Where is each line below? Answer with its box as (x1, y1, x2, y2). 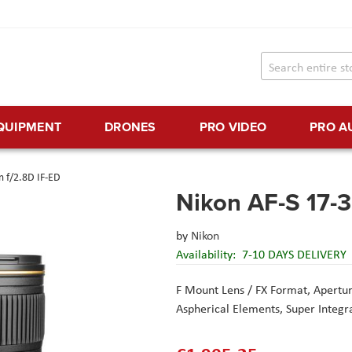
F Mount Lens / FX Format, (176, 281, 313, 299)
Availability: (176, 246, 239, 263)
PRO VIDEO (199, 118, 267, 137)
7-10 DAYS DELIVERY (242, 246, 346, 263)
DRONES (104, 118, 156, 137)
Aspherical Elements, (176, 300, 286, 317)
